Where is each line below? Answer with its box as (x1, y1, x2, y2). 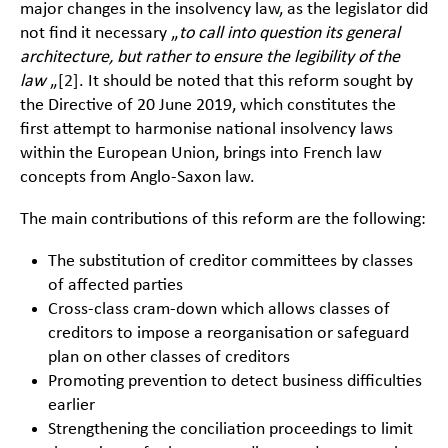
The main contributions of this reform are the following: (20, 210, 426, 230)
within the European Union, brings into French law (20, 144, 382, 164)
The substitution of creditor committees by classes (48, 252, 413, 272)
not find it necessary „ (20, 24, 179, 44)
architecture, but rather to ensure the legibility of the (20, 48, 400, 68)
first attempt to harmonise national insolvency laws (20, 120, 393, 140)
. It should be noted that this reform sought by (79, 72, 413, 92)
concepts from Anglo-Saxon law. (20, 168, 255, 188)
